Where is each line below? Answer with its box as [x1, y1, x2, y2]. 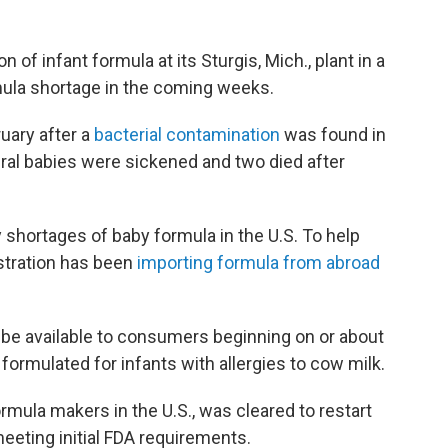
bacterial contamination [94, 124, 280, 146]
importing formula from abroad [137, 252, 380, 274]
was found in [280, 124, 386, 146]
